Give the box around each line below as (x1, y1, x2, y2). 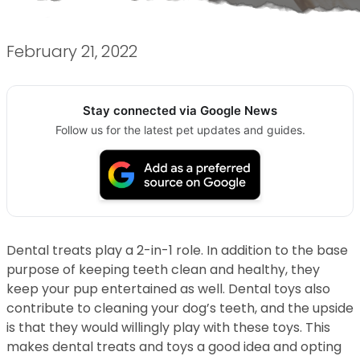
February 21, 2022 (6, 40, 137, 63)
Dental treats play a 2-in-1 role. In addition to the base (6, 241, 348, 260)
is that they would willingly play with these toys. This (6, 318, 330, 337)
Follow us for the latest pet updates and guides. (55, 123, 305, 137)
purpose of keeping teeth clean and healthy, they (6, 260, 320, 280)
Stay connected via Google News (83, 103, 277, 118)
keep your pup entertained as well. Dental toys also (6, 280, 330, 299)
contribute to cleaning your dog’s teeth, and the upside (6, 299, 354, 318)
